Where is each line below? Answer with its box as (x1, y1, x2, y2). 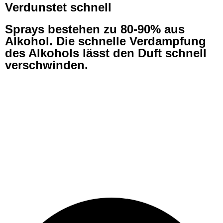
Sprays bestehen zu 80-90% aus (5, 22, 185, 36)
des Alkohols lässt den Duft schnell (5, 46, 207, 60)
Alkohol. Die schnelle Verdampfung (5, 34, 206, 48)
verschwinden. (5, 58, 88, 72)
